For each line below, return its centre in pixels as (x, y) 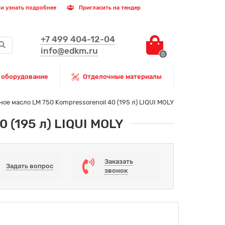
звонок (116, 170)
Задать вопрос (29, 166)
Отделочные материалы (123, 76)
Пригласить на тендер (109, 8)
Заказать (119, 161)
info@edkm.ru (70, 50)
